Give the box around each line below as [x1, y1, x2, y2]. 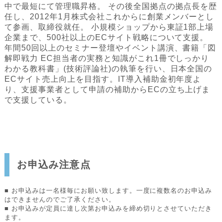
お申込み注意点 [17, 159, 91, 170]
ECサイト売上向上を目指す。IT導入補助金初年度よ [4, 75, 202, 84]
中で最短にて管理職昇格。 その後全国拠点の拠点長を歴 [4, 2, 218, 11]
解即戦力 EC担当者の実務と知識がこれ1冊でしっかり [4, 54, 210, 63]
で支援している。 [4, 96, 72, 105]
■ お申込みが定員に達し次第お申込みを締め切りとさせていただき [4, 205, 213, 213]
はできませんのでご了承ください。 [4, 196, 115, 204]
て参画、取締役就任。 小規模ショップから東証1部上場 [4, 23, 214, 32]
